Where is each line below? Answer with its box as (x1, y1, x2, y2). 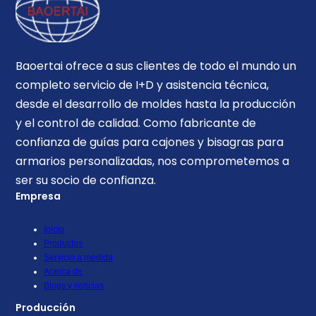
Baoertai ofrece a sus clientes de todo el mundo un (16, 57, 297, 74)
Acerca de (44, 266, 83, 276)
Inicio (44, 224, 65, 234)
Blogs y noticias (44, 280, 104, 291)
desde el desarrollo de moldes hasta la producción (16, 95, 296, 112)
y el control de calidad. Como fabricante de (16, 114, 257, 131)
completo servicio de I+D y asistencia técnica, (16, 76, 269, 93)
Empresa (16, 188, 61, 203)
